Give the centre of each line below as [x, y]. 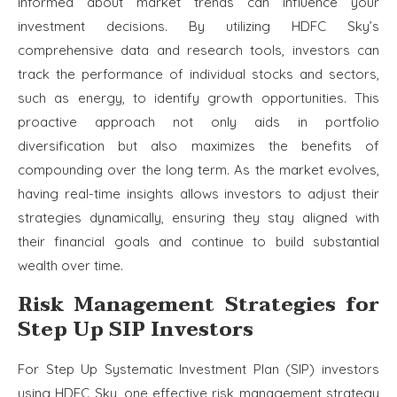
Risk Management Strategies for [198, 305]
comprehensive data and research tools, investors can [198, 51]
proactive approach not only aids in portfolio [198, 122]
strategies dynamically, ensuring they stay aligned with [198, 218]
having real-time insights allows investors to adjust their [198, 194]
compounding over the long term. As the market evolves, [198, 170]
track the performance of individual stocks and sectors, [198, 74]
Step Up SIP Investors [136, 330]
